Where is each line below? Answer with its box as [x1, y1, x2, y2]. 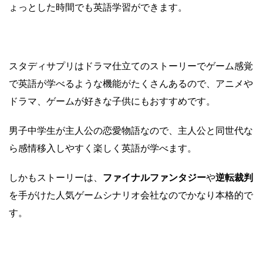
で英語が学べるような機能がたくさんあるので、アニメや [9, 77, 253, 90]
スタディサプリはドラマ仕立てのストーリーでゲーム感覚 [9, 60, 253, 72]
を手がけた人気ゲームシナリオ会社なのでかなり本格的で [9, 189, 253, 201]
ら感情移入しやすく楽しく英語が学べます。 [9, 142, 197, 154]
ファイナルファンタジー [103, 171, 206, 184]
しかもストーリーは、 [9, 171, 103, 184]
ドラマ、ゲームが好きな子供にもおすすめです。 [9, 95, 215, 107]
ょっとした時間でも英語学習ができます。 [9, 1, 187, 14]
